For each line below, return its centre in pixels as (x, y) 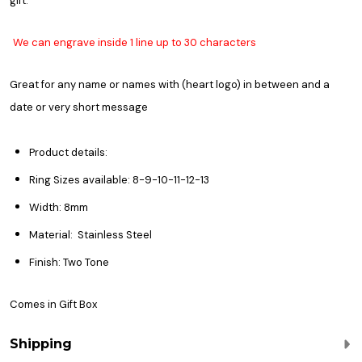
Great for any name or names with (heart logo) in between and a (170, 85)
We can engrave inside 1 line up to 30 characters (135, 43)
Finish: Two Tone (69, 263)
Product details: (68, 153)
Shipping (41, 344)
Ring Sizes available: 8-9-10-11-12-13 (119, 180)
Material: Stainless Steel (90, 235)
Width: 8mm (59, 208)
